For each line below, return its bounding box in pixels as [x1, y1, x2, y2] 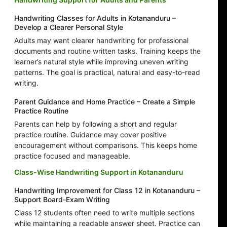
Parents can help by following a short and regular [14, 120, 177, 129]
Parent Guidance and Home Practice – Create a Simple [14, 97, 195, 106]
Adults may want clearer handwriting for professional [14, 36, 188, 45]
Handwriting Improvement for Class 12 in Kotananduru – [14, 186, 200, 195]
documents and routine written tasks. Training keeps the [14, 47, 201, 56]
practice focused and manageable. [14, 152, 130, 161]
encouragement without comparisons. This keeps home [14, 141, 197, 150]
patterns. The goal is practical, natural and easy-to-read [14, 68, 200, 77]
